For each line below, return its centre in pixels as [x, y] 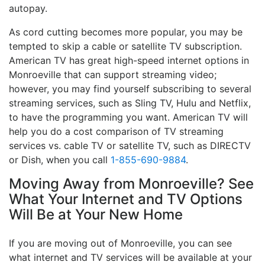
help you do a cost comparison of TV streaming [116, 132]
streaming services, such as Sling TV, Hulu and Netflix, [130, 103]
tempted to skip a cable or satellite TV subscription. [125, 46]
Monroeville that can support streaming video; [113, 75]
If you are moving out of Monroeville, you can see [120, 243]
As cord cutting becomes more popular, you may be [126, 32]
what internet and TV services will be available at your [130, 258]
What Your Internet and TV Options [126, 199]
